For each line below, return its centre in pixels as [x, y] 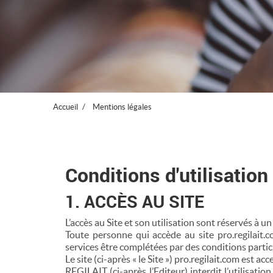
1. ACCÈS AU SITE [135, 201]
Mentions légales [122, 107]
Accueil [66, 107]
